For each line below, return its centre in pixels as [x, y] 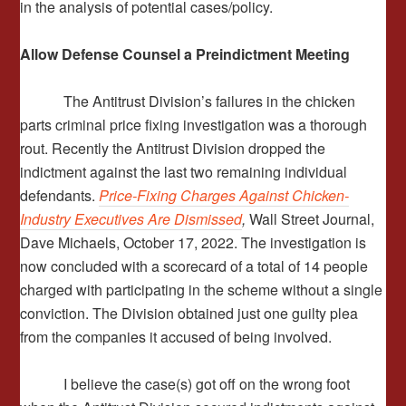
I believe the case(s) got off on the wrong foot [185, 384]
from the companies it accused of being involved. [176, 337]
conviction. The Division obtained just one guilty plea [189, 313]
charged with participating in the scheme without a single [202, 290]
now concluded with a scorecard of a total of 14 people [194, 266]
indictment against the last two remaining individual [184, 172]
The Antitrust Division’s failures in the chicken [188, 101]
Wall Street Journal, [312, 219]
